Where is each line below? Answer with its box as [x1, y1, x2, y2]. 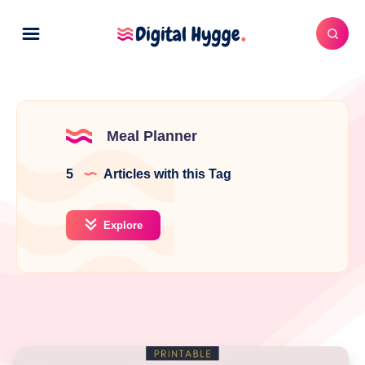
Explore [100, 218, 143, 231]
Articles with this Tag [101, 166, 231, 181]
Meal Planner [107, 127, 197, 144]
